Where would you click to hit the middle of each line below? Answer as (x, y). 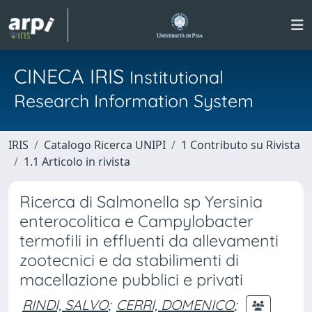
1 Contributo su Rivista (241, 145)
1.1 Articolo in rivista (77, 162)
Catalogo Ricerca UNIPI (105, 145)
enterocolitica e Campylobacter (136, 221)
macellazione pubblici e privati (131, 280)
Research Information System (134, 101)
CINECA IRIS (72, 76)
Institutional (177, 77)
